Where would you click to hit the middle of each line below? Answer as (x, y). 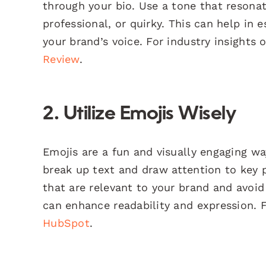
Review (61, 59)
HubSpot (66, 223)
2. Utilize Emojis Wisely (140, 114)
